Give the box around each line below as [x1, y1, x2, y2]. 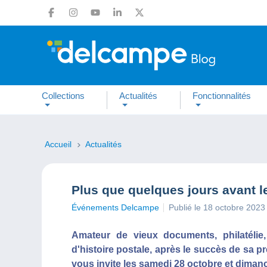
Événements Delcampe [72, 203, 159, 212]
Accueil [45, 139, 74, 149]
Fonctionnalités [192, 90, 251, 101]
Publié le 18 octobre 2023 [169, 203, 265, 212]
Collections [42, 90, 85, 101]
